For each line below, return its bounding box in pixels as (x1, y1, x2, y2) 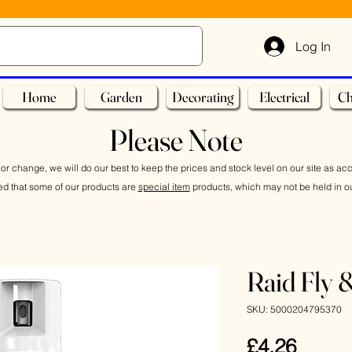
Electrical (259, 88, 310, 106)
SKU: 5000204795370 (247, 303, 342, 315)
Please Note (109, 122, 243, 159)
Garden (100, 88, 142, 106)
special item (137, 181, 190, 192)
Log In (295, 38, 332, 54)
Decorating (172, 88, 233, 106)
